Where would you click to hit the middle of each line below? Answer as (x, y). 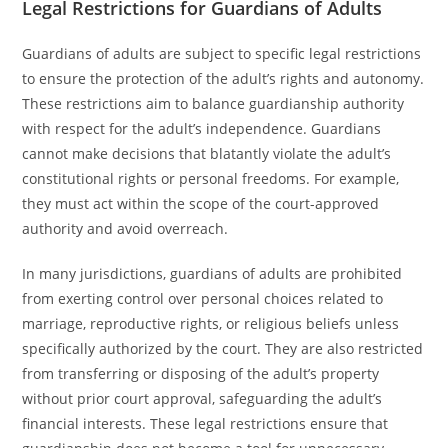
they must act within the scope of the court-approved (201, 203)
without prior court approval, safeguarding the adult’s (202, 398)
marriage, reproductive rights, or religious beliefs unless (211, 323)
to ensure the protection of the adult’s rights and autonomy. (223, 78)
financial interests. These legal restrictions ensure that (205, 423)
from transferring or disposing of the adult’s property (201, 373)
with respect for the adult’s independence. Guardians (202, 128)
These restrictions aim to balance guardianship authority (213, 103)
